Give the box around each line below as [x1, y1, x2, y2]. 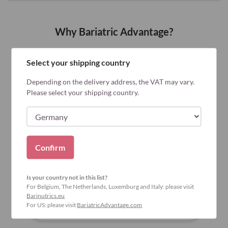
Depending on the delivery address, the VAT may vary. [26, 77, 195, 85]
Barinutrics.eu [26, 191, 65, 199]
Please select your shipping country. [26, 88, 139, 96]
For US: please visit [26, 201, 77, 208]
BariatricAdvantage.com [77, 201, 142, 208]
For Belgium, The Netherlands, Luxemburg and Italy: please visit [26, 182, 194, 190]
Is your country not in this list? [26, 173, 108, 181]
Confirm [35, 142, 66, 152]
